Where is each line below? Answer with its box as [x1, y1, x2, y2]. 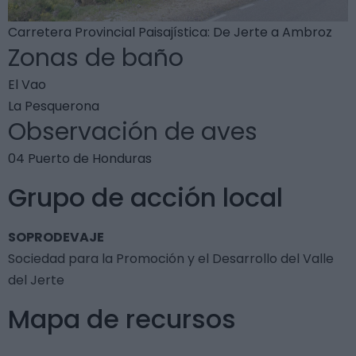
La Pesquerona [8, 97, 99, 116]
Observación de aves [8, 115, 257, 149]
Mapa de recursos [8, 301, 236, 338]
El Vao [8, 75, 46, 95]
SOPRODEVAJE [8, 228, 104, 247]
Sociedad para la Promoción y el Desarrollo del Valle [8, 250, 334, 269]
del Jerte [8, 271, 64, 290]
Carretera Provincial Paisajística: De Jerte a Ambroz [8, 23, 332, 42]
